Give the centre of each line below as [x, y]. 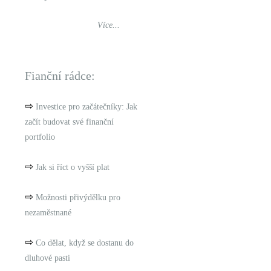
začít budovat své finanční [69, 122]
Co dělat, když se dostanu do [85, 243]
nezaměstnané [48, 213]
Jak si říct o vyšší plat [73, 167]
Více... [109, 25]
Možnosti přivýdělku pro [78, 198]
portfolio [40, 137]
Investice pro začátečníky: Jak [87, 107]
